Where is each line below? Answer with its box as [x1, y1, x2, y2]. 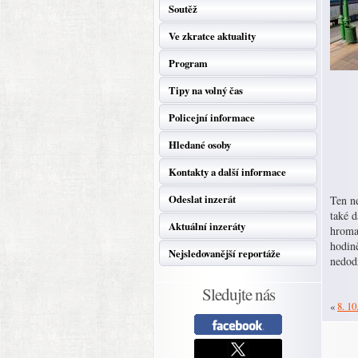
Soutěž [169, 2, 197, 16]
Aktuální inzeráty [169, 219, 245, 233]
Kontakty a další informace [169, 165, 286, 179]
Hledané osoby [169, 137, 231, 152]
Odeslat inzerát [169, 192, 236, 206]
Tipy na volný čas [169, 83, 243, 97]
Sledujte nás [201, 283, 275, 305]
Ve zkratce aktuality [169, 29, 256, 43]
